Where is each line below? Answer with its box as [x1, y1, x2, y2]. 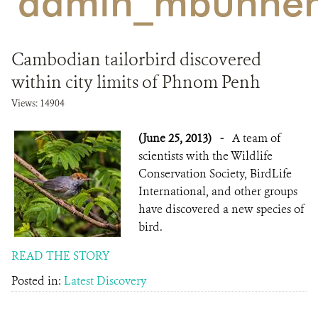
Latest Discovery [64, 273, 146, 288]
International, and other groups [138, 184, 297, 199]
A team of [232, 131, 280, 146]
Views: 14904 [11, 97, 65, 109]
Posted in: [11, 273, 64, 288]
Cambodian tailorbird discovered [11, 48, 261, 71]
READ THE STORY [11, 248, 109, 263]
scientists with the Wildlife [138, 148, 273, 163]
